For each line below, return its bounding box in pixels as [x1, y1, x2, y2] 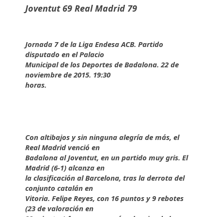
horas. [25, 80, 47, 90]
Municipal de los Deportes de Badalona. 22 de [25, 60, 179, 69]
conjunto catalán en [25, 183, 95, 193]
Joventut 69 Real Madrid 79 [25, 2, 138, 14]
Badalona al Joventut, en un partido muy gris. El [25, 153, 188, 162]
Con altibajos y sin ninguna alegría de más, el [25, 132, 180, 142]
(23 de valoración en [25, 203, 96, 213]
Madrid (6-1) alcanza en [25, 163, 107, 172]
